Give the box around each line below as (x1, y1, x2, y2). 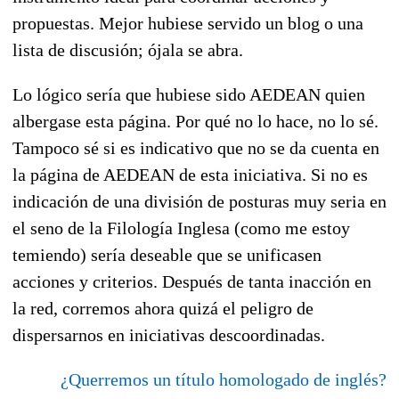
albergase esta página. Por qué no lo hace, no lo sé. (12, 110, 379, 131)
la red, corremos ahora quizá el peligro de (12, 297, 313, 318)
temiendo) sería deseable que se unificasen (12, 244, 322, 265)
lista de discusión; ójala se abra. (12, 39, 243, 60)
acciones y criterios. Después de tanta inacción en (12, 271, 371, 291)
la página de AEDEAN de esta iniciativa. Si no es (12, 164, 368, 184)
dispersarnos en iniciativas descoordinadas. (12, 324, 325, 345)
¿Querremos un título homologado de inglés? (61, 369, 387, 389)
